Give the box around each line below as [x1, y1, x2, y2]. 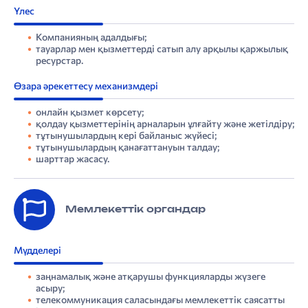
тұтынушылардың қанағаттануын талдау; [36, 141, 219, 153]
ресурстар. [36, 54, 83, 67]
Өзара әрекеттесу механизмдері [14, 80, 158, 92]
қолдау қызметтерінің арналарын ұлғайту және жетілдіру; [36, 118, 294, 130]
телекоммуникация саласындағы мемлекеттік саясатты [36, 294, 285, 306]
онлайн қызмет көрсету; [36, 106, 144, 118]
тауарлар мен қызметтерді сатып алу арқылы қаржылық [36, 43, 288, 55]
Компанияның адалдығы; [36, 31, 146, 43]
